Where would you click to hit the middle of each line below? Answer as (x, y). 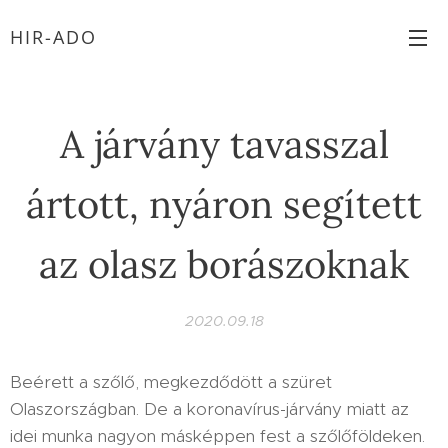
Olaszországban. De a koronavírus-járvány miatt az (209, 409)
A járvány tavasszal (224, 144)
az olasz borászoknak (224, 264)
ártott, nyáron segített (224, 204)
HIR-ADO (53, 36)
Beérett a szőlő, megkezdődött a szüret (171, 382)
